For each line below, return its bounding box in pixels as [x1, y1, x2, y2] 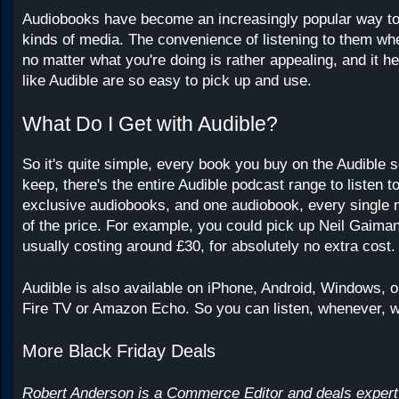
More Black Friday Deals [22, 341, 216, 361]
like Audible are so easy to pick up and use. [22, 72, 312, 89]
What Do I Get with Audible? [22, 112, 278, 135]
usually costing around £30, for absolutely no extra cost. [22, 238, 395, 255]
